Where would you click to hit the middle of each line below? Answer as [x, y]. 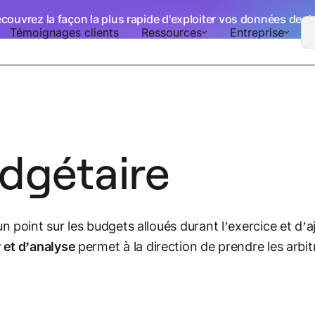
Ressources [171, 32]
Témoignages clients [64, 32]
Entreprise [257, 32]
